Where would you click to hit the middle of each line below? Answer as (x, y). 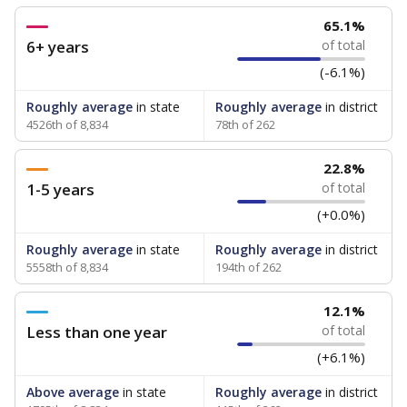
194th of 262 (248, 267)
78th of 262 (245, 124)
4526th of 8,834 (67, 124)
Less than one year (97, 332)
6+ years (58, 47)
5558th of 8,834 (67, 267)
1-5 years (60, 189)
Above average (73, 392)
